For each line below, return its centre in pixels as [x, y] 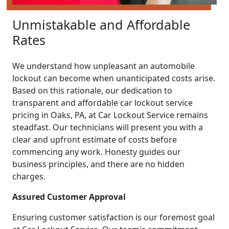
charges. [29, 176]
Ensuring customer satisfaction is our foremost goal [113, 217]
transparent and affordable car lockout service [102, 102]
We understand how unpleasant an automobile [104, 66]
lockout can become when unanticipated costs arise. [114, 78]
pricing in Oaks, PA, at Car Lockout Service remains [110, 115]
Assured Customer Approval [69, 197]
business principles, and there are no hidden [98, 164]
